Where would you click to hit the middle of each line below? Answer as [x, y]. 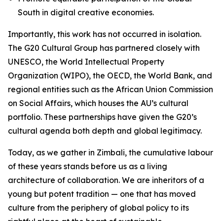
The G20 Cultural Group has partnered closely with [104, 48]
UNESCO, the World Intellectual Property [86, 62]
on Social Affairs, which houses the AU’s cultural [98, 103]
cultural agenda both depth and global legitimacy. [105, 131]
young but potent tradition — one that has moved [102, 194]
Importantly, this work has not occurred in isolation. [105, 34]
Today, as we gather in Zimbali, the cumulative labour [110, 152]
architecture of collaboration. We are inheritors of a [106, 180]
